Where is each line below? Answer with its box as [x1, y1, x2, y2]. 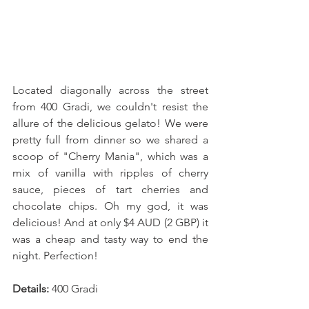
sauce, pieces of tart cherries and [12, 183, 208, 196]
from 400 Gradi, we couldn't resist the [12, 100, 208, 113]
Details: [12, 282, 49, 295]
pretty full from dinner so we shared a [12, 133, 208, 146]
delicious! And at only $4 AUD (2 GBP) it [12, 216, 208, 229]
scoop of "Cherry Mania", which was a [12, 150, 208, 163]
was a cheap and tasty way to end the [12, 232, 208, 246]
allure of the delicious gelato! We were [12, 117, 208, 130]
